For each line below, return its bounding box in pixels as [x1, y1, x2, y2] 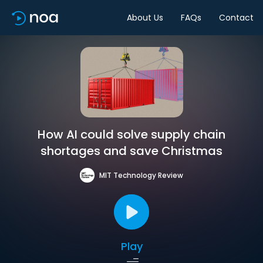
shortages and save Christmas [41, 143, 222, 159]
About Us [127, 11, 163, 23]
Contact [219, 11, 254, 23]
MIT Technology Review [99, 170, 183, 180]
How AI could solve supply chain [38, 126, 225, 143]
